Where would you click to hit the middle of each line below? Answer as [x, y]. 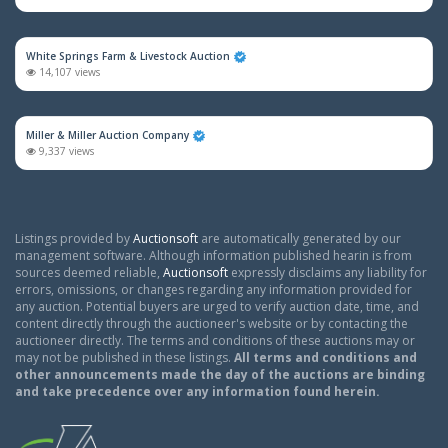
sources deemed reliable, [89, 272]
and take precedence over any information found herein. [197, 391]
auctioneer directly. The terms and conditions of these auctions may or [215, 340]
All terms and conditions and [325, 357]
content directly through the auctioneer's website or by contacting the [211, 323]
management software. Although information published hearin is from [213, 255]
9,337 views [65, 151]
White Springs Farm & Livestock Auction [128, 56]
